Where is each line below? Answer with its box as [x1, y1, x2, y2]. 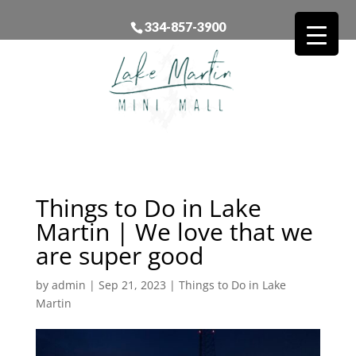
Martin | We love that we [35, 215, 313, 248]
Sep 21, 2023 [98, 277, 166, 292]
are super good [35, 238, 203, 272]
